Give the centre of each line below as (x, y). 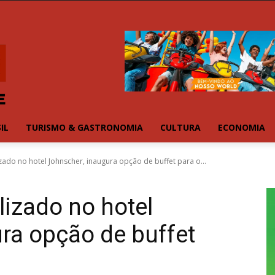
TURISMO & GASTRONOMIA (84, 128)
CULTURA (180, 128)
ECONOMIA (242, 128)
